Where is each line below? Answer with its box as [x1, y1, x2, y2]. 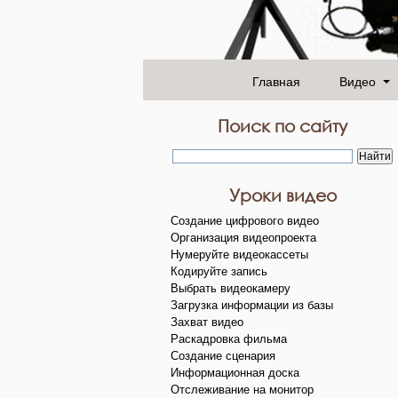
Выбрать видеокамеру [171, 281, 291, 295]
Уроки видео [228, 184, 337, 205]
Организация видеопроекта [171, 230, 316, 244]
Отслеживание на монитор [171, 382, 314, 396]
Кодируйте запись [171, 264, 267, 278]
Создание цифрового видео [171, 213, 319, 227]
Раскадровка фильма [171, 331, 287, 346]
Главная [252, 71, 300, 90]
